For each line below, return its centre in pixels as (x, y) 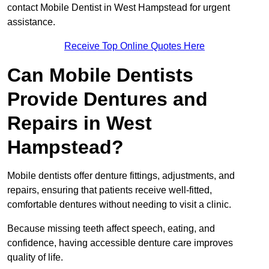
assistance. (31, 22)
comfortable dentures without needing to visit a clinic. (120, 205)
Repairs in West (80, 123)
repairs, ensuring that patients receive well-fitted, (110, 190)
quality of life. (35, 258)
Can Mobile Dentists (100, 75)
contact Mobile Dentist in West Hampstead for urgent (119, 8)
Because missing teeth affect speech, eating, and (111, 229)
